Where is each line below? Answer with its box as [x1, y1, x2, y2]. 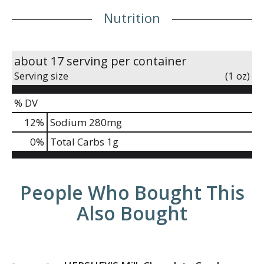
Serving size [14, 68, 68, 82]
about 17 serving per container [14, 52, 187, 69]
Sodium [50, 115, 87, 129]
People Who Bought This [19, 179, 245, 205]
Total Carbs [50, 134, 104, 148]
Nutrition [104, 8, 160, 27]
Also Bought [77, 200, 187, 226]
